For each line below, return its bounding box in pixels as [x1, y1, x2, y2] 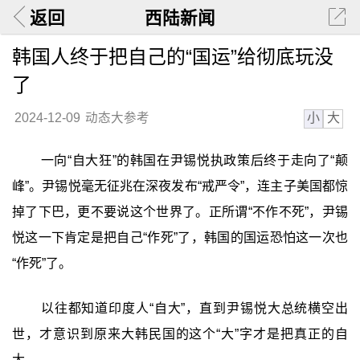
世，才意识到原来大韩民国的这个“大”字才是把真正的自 [11, 326, 349, 341]
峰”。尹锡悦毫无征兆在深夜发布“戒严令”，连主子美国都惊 [11, 179, 349, 194]
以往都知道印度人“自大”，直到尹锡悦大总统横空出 [40, 301, 349, 315]
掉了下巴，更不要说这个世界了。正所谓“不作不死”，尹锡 [11, 205, 349, 219]
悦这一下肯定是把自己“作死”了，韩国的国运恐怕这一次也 [11, 231, 349, 245]
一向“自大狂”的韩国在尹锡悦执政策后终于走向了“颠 [40, 153, 349, 168]
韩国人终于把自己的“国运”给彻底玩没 [11, 45, 333, 67]
